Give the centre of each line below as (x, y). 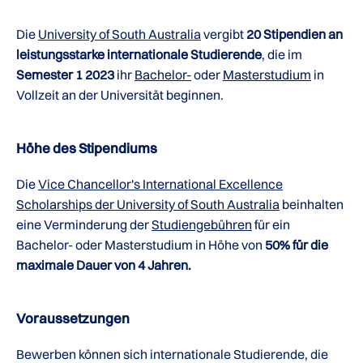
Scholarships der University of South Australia (148, 204)
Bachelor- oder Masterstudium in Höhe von (141, 245)
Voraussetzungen (73, 318)
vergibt (224, 34)
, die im (282, 54)
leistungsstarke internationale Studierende (139, 54)
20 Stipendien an (295, 34)
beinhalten (312, 204)
